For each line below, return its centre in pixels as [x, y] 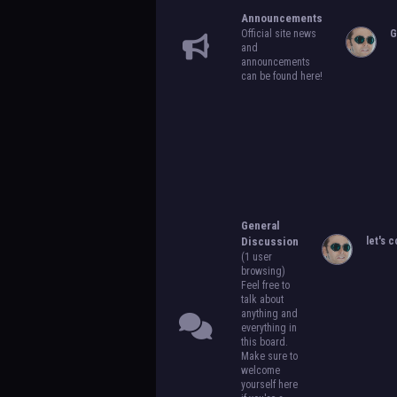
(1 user [256, 257]
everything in [269, 328]
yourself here [269, 385]
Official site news [278, 34]
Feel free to [265, 285]
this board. [264, 342]
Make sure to [269, 356]
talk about [262, 300]
